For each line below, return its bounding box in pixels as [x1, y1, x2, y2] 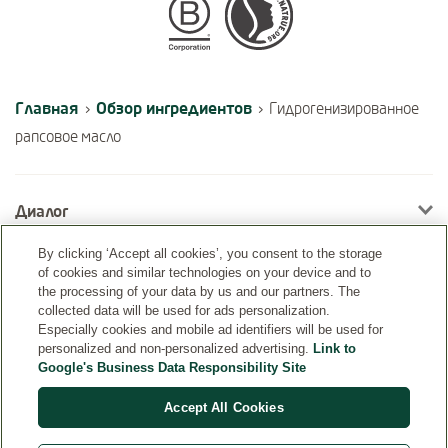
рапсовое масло [15, 126, 121, 147]
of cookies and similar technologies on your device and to [38, 265, 372, 280]
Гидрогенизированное [269, 98, 419, 119]
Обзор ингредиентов [96, 97, 252, 119]
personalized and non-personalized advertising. [38, 341, 314, 356]
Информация [15, 273, 116, 295]
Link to [313, 341, 357, 356]
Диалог [15, 200, 68, 222]
